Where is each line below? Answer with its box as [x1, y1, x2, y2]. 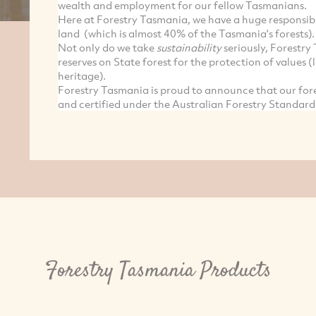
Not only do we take [57, 39, 157, 54]
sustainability [156, 39, 221, 54]
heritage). [57, 68, 106, 83]
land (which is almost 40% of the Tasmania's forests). [57, 25, 315, 40]
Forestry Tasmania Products [44, 255, 272, 286]
